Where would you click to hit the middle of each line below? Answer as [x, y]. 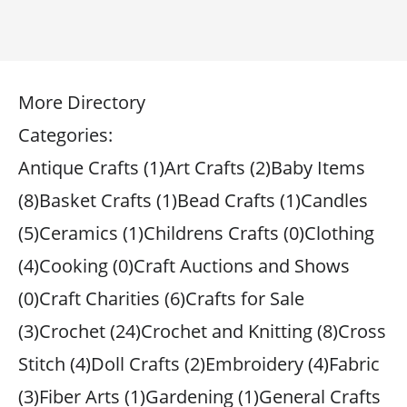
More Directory [82, 102]
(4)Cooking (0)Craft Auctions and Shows [184, 266]
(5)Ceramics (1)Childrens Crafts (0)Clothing [196, 233]
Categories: [65, 135]
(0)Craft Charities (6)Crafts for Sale [161, 298]
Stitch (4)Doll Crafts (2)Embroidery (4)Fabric [199, 364]
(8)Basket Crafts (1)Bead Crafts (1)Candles [193, 200]
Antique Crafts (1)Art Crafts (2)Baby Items [192, 168]
